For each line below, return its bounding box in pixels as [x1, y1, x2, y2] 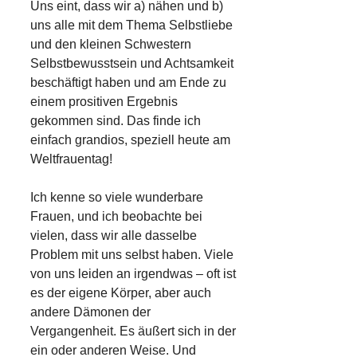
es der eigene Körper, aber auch [30, 286, 211, 300]
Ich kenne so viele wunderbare [30, 190, 203, 205]
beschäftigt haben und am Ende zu [30, 76, 226, 90]
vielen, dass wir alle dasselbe [30, 229, 197, 243]
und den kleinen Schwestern [30, 37, 191, 52]
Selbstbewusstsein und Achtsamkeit [30, 57, 233, 71]
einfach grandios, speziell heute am [30, 133, 230, 147]
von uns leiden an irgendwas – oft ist [30, 267, 236, 281]
